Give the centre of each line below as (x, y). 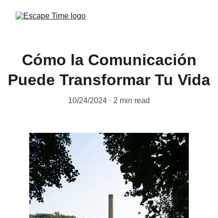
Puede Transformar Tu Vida (109, 80)
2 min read (132, 100)
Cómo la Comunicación (109, 60)
